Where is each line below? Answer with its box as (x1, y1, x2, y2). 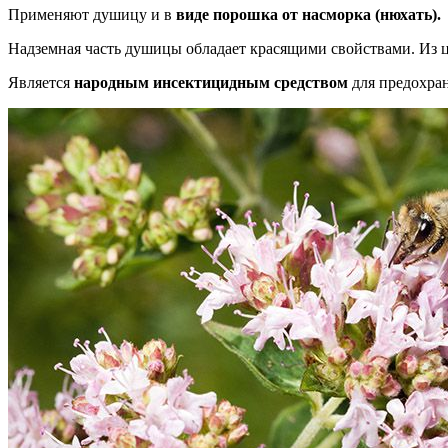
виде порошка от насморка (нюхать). (176, 6, 441, 24)
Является (8, 74, 74, 92)
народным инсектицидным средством (74, 74, 348, 92)
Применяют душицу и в (8, 6, 176, 24)
